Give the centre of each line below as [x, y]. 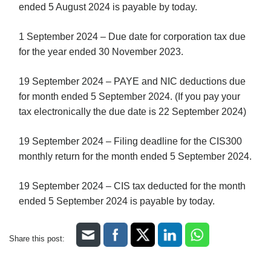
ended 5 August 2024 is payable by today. [108, 7]
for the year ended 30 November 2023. [101, 51]
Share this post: [37, 238]
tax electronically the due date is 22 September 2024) [132, 111]
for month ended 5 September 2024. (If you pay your [129, 96]
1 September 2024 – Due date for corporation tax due [132, 36]
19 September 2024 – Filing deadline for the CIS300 [130, 141]
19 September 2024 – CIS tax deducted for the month [132, 186]
